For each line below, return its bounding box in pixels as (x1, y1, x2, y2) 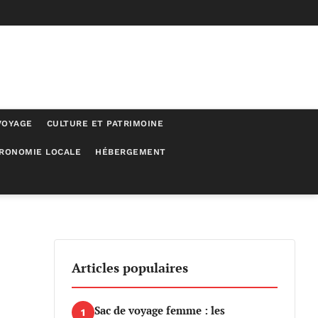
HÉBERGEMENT (95, 147, 166, 157)
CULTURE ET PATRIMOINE (46, 119, 163, 128)
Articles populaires (72, 259, 188, 276)
